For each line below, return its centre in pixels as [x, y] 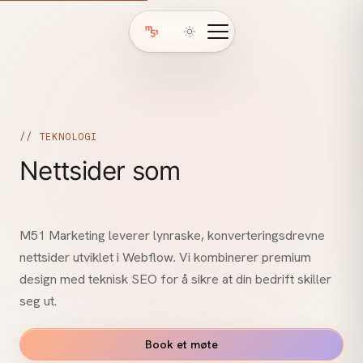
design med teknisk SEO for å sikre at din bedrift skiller [175, 279]
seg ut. [38, 301]
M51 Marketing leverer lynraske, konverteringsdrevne [172, 235]
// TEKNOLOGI [58, 137]
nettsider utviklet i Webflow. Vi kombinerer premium [165, 257]
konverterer [85, 198]
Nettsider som [100, 171]
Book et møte [181, 344]
